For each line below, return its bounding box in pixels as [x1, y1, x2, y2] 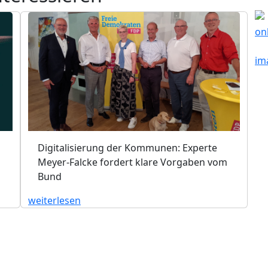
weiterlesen [28, 193, 81, 207]
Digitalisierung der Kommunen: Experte [38, 141, 217, 154]
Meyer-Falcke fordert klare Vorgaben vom [38, 155, 227, 169]
